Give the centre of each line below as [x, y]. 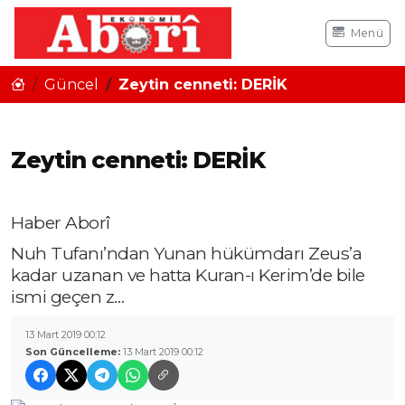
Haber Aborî [61, 223]
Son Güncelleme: [74, 352]
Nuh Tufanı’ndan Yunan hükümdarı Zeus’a [186, 254]
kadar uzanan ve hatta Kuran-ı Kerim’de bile [188, 275]
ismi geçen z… [68, 297]
